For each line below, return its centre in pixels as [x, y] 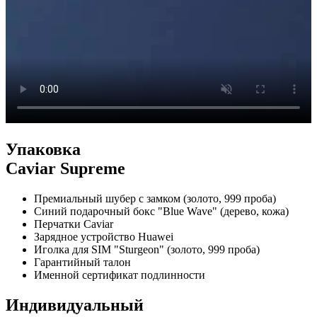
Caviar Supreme [65, 169]
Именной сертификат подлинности [120, 275]
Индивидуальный [75, 305]
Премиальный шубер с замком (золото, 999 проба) [155, 199]
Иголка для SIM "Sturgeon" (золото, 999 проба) [147, 250]
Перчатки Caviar [74, 224]
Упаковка [43, 150]
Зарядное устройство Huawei [104, 237]
